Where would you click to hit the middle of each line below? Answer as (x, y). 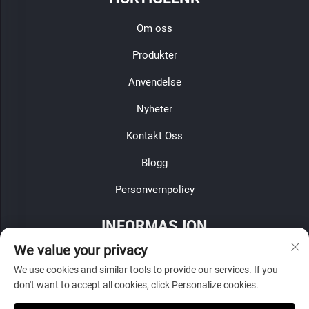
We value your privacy (80, 250)
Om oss (154, 28)
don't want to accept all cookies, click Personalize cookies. (136, 285)
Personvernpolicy (154, 189)
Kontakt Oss (154, 136)
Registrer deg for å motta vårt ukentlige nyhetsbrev (154, 256)
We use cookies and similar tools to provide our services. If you (146, 270)
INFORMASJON (154, 226)
